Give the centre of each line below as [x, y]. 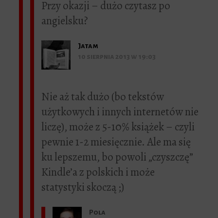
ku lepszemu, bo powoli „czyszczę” [117, 157]
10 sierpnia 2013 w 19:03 [117, 57]
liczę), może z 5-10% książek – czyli [118, 127]
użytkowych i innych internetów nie [120, 112]
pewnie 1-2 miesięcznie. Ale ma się [116, 142]
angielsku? [65, 21]
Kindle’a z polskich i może [98, 172]
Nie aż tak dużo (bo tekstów [103, 97]
